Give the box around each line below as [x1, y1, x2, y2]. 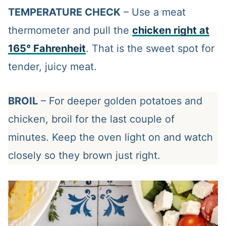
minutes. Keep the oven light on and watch [8, 131, 213, 144]
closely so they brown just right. [8, 149, 160, 162]
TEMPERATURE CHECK [8, 6, 121, 19]
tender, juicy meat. [8, 61, 97, 73]
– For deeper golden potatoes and [37, 95, 202, 107]
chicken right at [132, 24, 209, 37]
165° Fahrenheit [8, 42, 86, 55]
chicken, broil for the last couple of [8, 113, 175, 126]
